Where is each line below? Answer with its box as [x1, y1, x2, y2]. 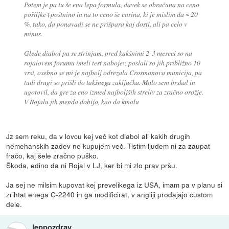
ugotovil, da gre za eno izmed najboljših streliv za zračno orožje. [24, 87, 203, 97]
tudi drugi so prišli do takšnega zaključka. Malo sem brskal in [24, 77, 195, 87]
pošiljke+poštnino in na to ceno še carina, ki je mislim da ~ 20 [24, 9, 198, 19]
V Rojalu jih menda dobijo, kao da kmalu [24, 97, 139, 107]
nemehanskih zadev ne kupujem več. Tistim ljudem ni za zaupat [6, 141, 211, 151]
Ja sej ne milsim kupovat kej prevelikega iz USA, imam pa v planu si [6, 179, 223, 190]
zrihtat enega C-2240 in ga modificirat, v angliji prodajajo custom [6, 189, 213, 200]
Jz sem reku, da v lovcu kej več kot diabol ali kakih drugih [6, 131, 191, 142]
